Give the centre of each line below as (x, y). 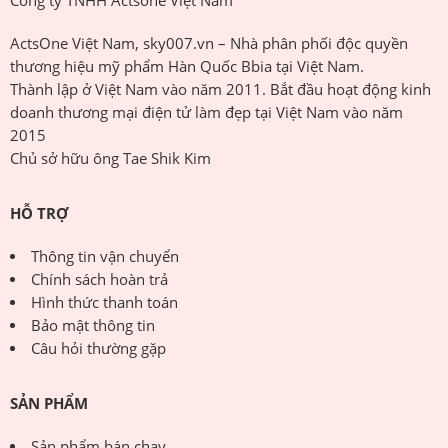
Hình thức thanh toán (104, 303)
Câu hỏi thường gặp (98, 349)
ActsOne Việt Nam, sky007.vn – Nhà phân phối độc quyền (209, 44)
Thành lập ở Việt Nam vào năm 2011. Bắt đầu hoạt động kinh (220, 90)
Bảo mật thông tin (92, 326)
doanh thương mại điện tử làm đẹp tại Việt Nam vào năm (206, 113)
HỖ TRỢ (39, 214)
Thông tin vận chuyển (104, 257)
